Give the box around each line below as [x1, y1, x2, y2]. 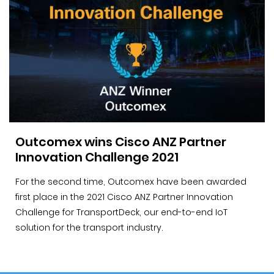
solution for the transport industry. [15, 221, 163, 234]
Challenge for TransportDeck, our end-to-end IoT [15, 206, 228, 218]
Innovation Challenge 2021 [15, 148, 179, 166]
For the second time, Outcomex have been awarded [15, 175, 246, 188]
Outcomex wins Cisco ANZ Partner [15, 133, 226, 150]
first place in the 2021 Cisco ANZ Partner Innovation [15, 190, 233, 203]
